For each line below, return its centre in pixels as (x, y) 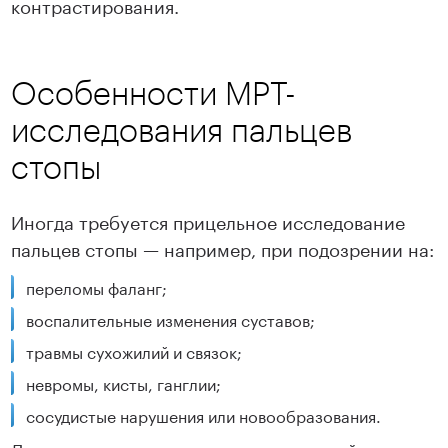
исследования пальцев (182, 130)
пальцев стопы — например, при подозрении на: (223, 247)
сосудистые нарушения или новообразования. (204, 415)
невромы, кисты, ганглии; (124, 383)
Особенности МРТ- (154, 93)
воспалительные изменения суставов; (173, 319)
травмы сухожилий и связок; (136, 351)
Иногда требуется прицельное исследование (208, 220)
